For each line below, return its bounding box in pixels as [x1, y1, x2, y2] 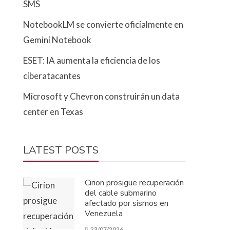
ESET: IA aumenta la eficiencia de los [23, 55, 161, 66]
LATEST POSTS [23, 143, 99, 157]
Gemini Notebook [23, 34, 92, 45]
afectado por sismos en [85, 198, 169, 209]
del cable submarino [85, 187, 157, 199]
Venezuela [85, 208, 123, 219]
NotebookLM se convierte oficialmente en [23, 19, 184, 30]
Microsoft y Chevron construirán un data [23, 91, 180, 102]
